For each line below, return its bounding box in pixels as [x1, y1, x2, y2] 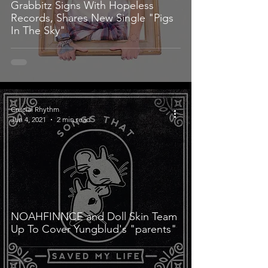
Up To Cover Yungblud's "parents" [11, 223, 176, 236]
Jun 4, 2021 [11, 115, 46, 124]
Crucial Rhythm [11, 105, 59, 114]
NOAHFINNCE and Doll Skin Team [11, 210, 177, 223]
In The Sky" [11, 24, 65, 37]
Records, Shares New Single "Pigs [11, 11, 173, 25]
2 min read [57, 115, 90, 124]
